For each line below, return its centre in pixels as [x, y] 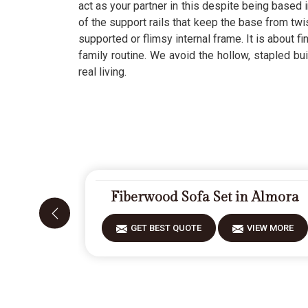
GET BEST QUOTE [166, 228]
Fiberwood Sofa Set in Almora [205, 197]
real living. [102, 72]
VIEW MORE [271, 228]
